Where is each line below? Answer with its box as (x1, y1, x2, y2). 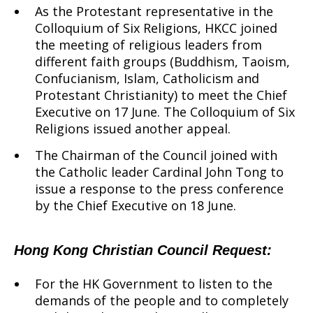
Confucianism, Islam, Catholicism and (35, 70, 259, 87)
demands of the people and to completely (35, 292, 289, 309)
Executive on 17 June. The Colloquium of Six (35, 103, 295, 120)
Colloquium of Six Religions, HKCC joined (35, 20, 277, 36)
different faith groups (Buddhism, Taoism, (35, 53, 290, 70)
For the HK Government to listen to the (35, 275, 272, 292)
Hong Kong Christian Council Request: (14, 242, 272, 258)
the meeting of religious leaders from (35, 36, 262, 53)
